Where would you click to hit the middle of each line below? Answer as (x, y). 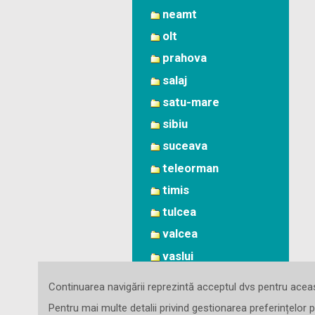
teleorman (190, 168)
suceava (185, 146)
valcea (180, 234)
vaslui (178, 256)
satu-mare (191, 102)
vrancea (184, 278)
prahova (184, 58)
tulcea (179, 212)
